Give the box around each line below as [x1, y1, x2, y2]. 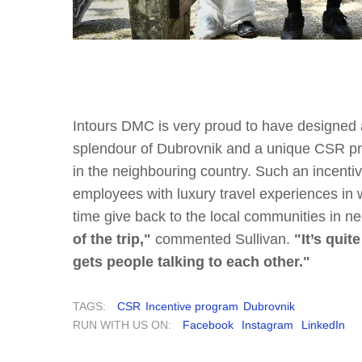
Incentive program [145, 299, 238, 313]
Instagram [242, 318, 293, 331]
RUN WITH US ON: [73, 318, 171, 331]
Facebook [183, 318, 234, 331]
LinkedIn [301, 318, 345, 331]
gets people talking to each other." [73, 253, 310, 270]
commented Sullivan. [151, 230, 294, 247]
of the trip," [73, 230, 151, 247]
